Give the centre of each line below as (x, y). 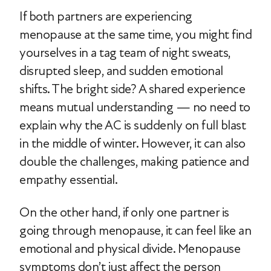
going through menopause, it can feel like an (135, 230)
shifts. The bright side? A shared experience (132, 89)
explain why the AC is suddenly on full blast (132, 125)
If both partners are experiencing (106, 16)
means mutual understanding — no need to (135, 107)
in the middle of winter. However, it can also (132, 143)
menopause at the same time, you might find (135, 34)
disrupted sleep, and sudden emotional (121, 71)
